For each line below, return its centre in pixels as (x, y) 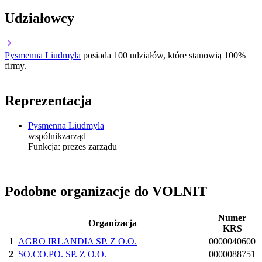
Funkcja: (44, 147)
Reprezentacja (48, 101)
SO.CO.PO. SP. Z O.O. (62, 254)
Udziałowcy (39, 18)
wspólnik (45, 136)
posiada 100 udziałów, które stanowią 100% (164, 55)
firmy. (15, 65)
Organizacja (112, 223)
